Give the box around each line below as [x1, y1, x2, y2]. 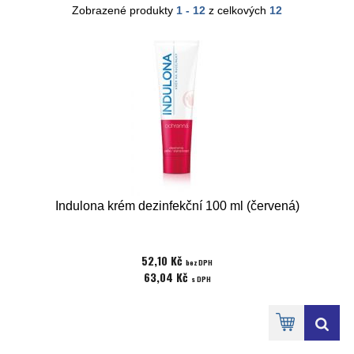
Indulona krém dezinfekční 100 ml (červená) [55, 199, 299, 213]
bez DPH [186, 257, 213, 268]
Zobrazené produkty [72, 4, 176, 17]
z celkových [205, 4, 269, 17]
